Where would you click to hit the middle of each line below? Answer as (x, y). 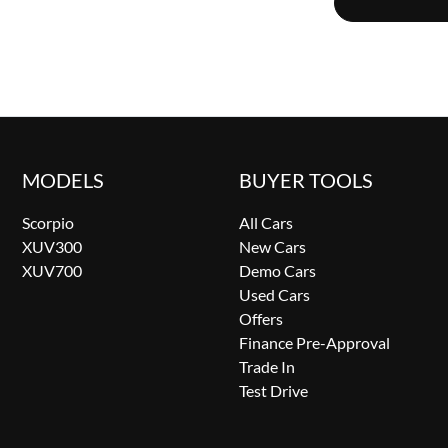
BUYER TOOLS (305, 180)
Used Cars (274, 295)
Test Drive (273, 391)
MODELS (62, 180)
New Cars (272, 247)
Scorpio (47, 223)
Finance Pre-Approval (314, 343)
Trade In (266, 367)
